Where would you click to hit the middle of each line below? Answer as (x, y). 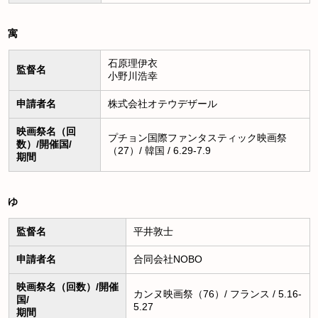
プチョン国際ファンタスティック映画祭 (197, 138)
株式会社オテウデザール (162, 104)
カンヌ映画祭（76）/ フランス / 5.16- (217, 294)
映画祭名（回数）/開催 (67, 287)
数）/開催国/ (44, 144)
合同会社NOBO (168, 259)
